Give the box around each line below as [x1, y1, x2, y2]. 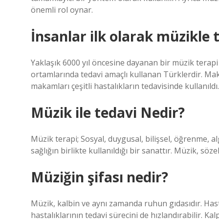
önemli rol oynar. [31, 4, 93, 15]
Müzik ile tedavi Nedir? [31, 103, 185, 122]
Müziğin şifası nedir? [31, 168, 168, 186]
